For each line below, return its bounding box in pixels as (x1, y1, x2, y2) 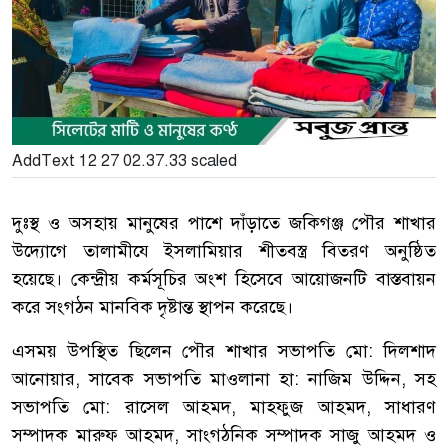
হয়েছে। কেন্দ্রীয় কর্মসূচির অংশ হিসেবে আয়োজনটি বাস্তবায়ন (12, 268, 436, 291)
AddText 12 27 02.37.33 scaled (12, 151, 237, 172)
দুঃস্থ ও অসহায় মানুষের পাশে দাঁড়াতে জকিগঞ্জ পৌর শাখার (12, 212, 436, 235)
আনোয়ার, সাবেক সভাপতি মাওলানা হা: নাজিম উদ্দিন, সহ (12, 368, 436, 391)
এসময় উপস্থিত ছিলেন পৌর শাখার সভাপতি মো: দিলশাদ (12, 340, 436, 363)
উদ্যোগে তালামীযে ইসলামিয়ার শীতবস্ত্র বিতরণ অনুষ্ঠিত (12, 240, 436, 263)
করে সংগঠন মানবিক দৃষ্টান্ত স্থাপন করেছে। (12, 296, 293, 319)
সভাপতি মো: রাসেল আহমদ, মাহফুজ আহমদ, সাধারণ (12, 396, 436, 419)
